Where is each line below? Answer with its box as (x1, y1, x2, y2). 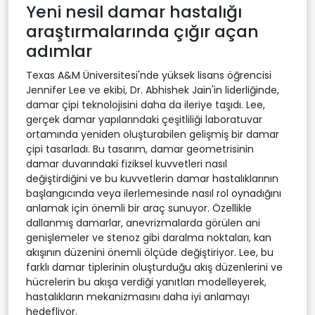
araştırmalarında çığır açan (26, 19, 259, 43)
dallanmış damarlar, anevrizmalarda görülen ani (26, 215, 260, 230)
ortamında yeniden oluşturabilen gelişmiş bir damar (26, 127, 279, 141)
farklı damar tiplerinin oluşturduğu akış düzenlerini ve (26, 259, 283, 274)
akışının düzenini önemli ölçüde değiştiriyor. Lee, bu (26, 245, 274, 259)
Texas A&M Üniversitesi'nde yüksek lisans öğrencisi (26, 67, 271, 82)
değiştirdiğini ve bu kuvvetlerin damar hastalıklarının (26, 171, 278, 186)
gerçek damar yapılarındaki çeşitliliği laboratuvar (26, 112, 262, 127)
